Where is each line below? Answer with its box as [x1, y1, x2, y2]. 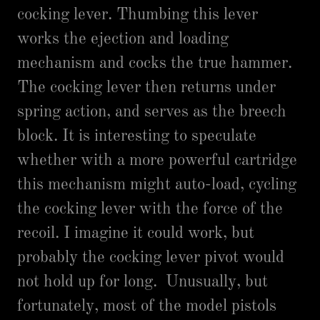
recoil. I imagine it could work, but [17, 225, 254, 241]
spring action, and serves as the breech [17, 104, 286, 120]
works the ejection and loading [17, 31, 229, 47]
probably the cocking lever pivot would [17, 249, 284, 266]
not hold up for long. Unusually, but [17, 274, 268, 290]
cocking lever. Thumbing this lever [17, 6, 258, 23]
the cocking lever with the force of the [17, 201, 283, 217]
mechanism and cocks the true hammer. [17, 55, 292, 71]
